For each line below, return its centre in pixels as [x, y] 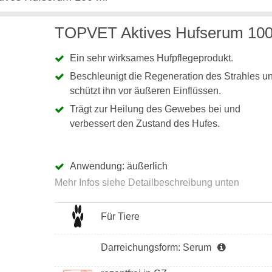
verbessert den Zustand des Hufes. [144, 124]
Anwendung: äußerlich [118, 166]
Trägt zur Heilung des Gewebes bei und [155, 109]
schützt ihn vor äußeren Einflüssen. [145, 91]
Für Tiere [121, 216]
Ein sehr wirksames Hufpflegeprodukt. [151, 58]
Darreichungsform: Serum [156, 247]
